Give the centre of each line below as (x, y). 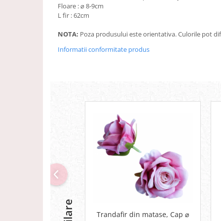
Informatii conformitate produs (104, 49)
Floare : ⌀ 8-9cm (81, 6)
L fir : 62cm (74, 15)
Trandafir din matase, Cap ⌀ (143, 214)
